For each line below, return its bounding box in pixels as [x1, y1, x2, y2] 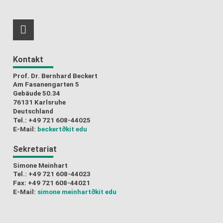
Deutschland [13, 107, 54, 115]
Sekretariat [13, 144, 57, 154]
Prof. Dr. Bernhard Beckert [13, 71, 98, 80]
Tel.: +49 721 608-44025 [13, 115, 91, 124]
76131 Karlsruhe [13, 98, 66, 106]
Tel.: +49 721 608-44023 [13, 169, 91, 178]
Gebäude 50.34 [13, 89, 61, 97]
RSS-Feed [23, 30, 73, 44]
